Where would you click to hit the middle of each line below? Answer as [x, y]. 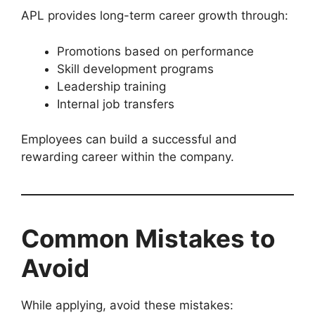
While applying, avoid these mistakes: [127, 306]
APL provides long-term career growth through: [155, 16]
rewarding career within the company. [128, 157]
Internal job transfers [116, 104]
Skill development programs [135, 69]
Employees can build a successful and [129, 140]
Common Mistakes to [148, 239]
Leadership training [111, 86]
